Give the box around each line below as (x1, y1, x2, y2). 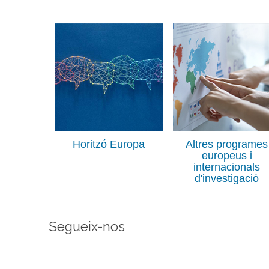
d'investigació (195, 172, 259, 184)
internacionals (193, 160, 261, 173)
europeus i (201, 149, 252, 162)
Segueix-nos (49, 219, 125, 235)
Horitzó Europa (72, 138, 145, 150)
